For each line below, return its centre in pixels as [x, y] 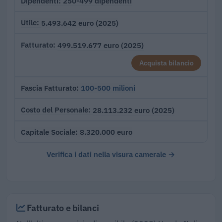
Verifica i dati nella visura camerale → [111, 154]
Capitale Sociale [48, 132]
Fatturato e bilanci [62, 208]
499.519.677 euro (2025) [101, 45]
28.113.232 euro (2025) [134, 110]
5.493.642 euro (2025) [80, 23]
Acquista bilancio [166, 63]
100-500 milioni [108, 88]
